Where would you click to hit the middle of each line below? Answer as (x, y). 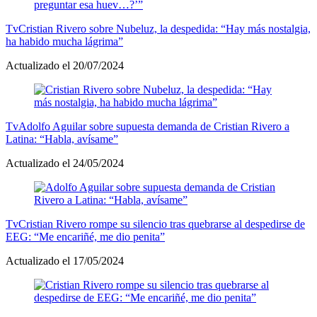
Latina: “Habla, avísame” (62, 139)
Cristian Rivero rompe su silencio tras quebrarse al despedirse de (162, 224)
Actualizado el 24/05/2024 (65, 163)
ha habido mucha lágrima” (64, 41)
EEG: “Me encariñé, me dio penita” (85, 236)
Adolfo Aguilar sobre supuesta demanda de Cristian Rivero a (154, 126)
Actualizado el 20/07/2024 (65, 65)
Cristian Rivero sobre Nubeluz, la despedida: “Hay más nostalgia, (165, 28)
